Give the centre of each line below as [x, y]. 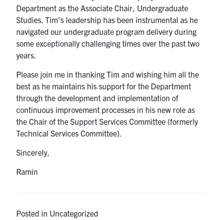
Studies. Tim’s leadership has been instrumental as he [107, 19]
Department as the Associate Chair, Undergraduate [102, 8]
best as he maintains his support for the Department [104, 86]
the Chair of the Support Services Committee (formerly [107, 121]
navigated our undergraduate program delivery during [107, 31]
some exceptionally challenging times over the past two [108, 43]
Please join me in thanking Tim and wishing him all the [108, 74]
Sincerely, [33, 152]
